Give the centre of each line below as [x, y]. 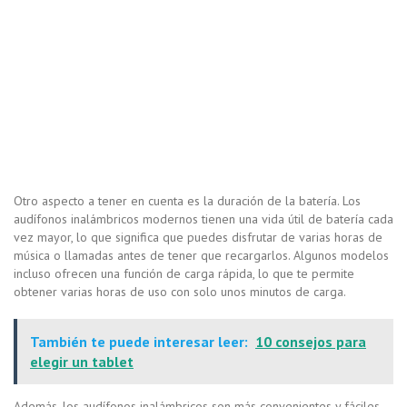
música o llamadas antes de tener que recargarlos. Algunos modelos [201, 256]
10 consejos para [311, 342]
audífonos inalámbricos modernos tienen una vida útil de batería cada [203, 219]
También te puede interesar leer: [139, 342]
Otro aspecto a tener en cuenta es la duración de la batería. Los [187, 201]
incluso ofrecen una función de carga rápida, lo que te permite [184, 274]
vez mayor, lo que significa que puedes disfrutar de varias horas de [198, 238]
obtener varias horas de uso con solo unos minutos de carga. [180, 292]
